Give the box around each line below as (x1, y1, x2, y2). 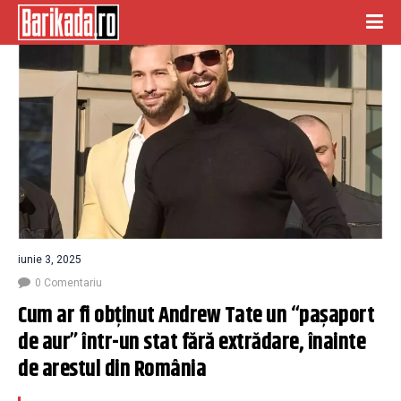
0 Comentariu (35, 276, 102, 289)
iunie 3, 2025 (18, 252, 81, 266)
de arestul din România (18, 352, 206, 387)
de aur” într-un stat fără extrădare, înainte (18, 325, 365, 360)
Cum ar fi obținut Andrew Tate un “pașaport (18, 298, 374, 333)
